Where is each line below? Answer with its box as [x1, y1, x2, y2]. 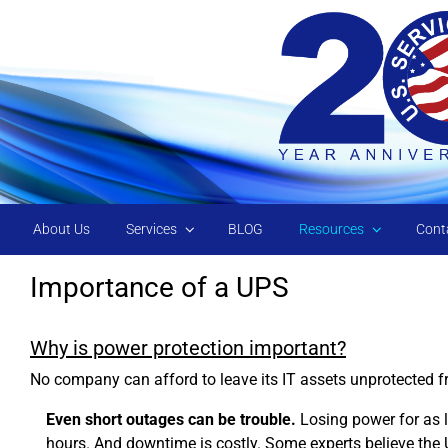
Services [126, 220, 177, 237]
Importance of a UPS [30, 270, 289, 304]
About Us [33, 220, 90, 237]
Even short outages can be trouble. [46, 409, 296, 429]
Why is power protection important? [30, 335, 346, 360]
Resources [299, 220, 365, 237]
